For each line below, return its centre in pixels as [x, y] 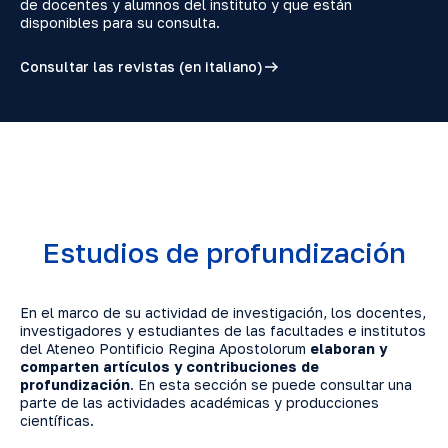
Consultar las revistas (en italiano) [141, 67]
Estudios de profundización [224, 252]
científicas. [57, 420]
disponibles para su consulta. [120, 22]
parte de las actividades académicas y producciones [199, 402]
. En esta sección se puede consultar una [271, 384]
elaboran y [348, 348]
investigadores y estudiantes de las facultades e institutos [223, 330]
